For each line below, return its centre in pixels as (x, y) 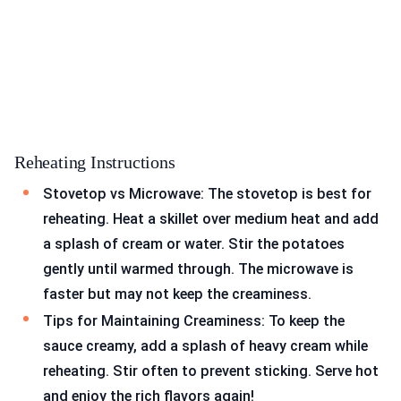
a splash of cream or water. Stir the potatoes (194, 244)
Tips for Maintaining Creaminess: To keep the (194, 320)
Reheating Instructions (95, 162)
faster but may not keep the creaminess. (177, 294)
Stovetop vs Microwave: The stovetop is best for (207, 194)
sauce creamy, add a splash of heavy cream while (205, 346)
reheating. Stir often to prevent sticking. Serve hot (211, 371)
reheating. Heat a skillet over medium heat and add (211, 219)
